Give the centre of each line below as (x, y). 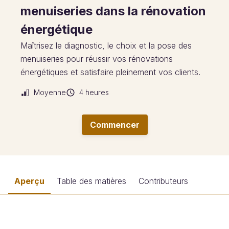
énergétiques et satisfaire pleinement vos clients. (110, 72)
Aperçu (29, 181)
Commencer (114, 125)
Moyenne (50, 92)
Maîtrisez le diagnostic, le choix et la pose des (106, 45)
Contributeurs (163, 181)
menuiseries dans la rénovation (113, 11)
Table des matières (91, 181)
